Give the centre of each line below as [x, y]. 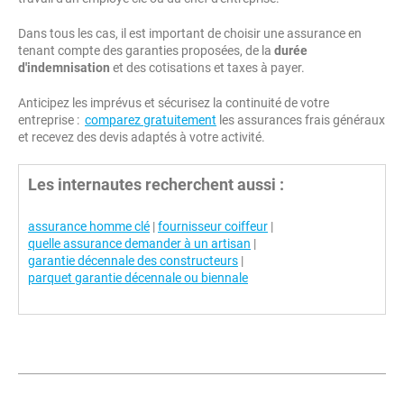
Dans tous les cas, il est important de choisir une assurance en [190, 33]
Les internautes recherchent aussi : [156, 184]
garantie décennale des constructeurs [133, 261]
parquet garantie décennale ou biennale [138, 278]
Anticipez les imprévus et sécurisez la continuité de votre [174, 103]
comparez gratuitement [151, 120]
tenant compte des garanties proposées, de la [146, 50]
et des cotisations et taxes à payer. [207, 68]
